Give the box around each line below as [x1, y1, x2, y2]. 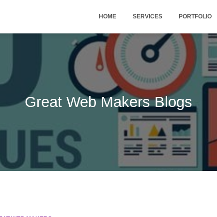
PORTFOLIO [179, 13, 212, 20]
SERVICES [133, 13, 162, 20]
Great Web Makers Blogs [25, 93, 192, 110]
